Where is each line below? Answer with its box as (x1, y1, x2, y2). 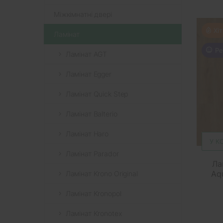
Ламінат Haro (65, 129, 109, 138)
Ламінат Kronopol (65, 189, 121, 198)
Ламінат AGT (65, 49, 108, 58)
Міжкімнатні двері (54, 9, 112, 18)
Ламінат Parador (65, 149, 119, 158)
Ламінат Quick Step (65, 89, 128, 98)
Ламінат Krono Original (65, 169, 138, 178)
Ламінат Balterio (65, 109, 117, 118)
